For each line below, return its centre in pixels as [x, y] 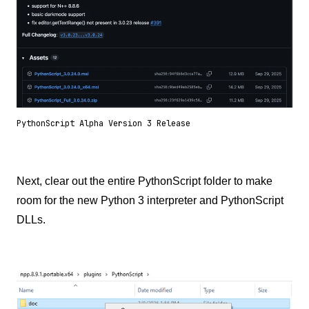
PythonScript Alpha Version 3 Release [103, 124]
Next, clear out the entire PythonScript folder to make [144, 181]
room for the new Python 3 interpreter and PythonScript [150, 201]
